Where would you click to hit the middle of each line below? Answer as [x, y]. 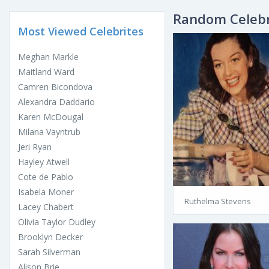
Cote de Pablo [46, 177]
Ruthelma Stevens [218, 201]
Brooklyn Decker [50, 237]
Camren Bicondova [55, 87]
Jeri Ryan [35, 147]
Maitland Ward [46, 72]
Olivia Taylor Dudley [57, 222]
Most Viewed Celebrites [81, 32]
